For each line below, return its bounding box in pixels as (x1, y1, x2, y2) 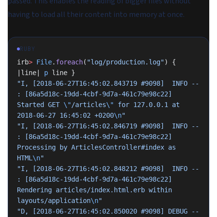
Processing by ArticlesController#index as (17, 143, 176, 151)
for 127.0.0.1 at (114, 101, 180, 108)
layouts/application (17, 197, 91, 204)
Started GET (17, 101, 63, 108)
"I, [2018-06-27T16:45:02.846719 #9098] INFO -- (17, 122, 199, 130)
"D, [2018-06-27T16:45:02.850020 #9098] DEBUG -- (17, 207, 199, 215)
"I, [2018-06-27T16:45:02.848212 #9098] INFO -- (17, 165, 199, 172)
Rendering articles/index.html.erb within (17, 186, 172, 194)
